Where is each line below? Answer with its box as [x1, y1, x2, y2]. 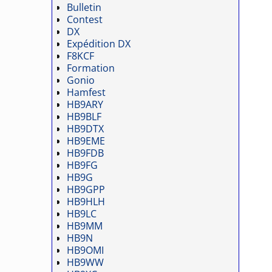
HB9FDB [67, 146, 104, 160]
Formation [67, 61, 115, 75]
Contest [67, 13, 103, 27]
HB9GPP [67, 183, 106, 197]
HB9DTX [67, 122, 104, 136]
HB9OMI [67, 243, 104, 257]
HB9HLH [67, 195, 106, 209]
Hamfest [67, 86, 106, 100]
